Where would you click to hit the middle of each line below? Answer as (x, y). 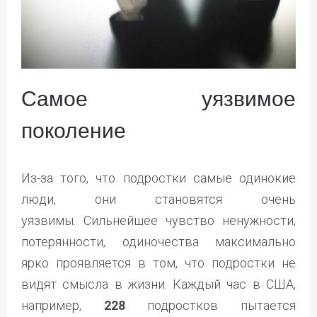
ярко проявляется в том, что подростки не (158, 263)
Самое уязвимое (158, 99)
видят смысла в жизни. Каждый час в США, (158, 284)
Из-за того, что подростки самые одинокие (158, 178)
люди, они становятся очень (158, 200)
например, (63, 306)
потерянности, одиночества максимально (158, 242)
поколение (74, 131)
